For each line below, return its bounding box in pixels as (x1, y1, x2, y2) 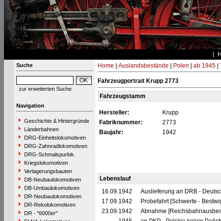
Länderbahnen (24, 126, 59, 132)
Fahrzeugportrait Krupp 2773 (97, 77, 179, 84)
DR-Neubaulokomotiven (24, 193, 81, 199)
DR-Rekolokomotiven (24, 202, 75, 208)
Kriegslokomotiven (24, 160, 68, 166)
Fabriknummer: (99, 119, 143, 126)
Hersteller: (99, 109, 129, 116)
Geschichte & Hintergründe (24, 118, 89, 124)
